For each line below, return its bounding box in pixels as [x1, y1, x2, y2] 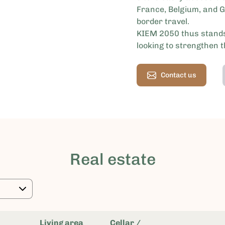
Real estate [69, 150, 156, 169]
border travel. [137, 17, 189, 27]
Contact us [161, 71, 196, 80]
